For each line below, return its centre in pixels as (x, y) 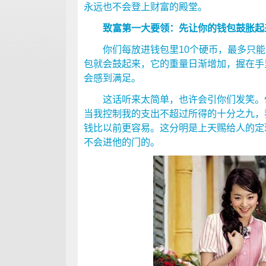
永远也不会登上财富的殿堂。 (145, 7)
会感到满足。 (112, 78)
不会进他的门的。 (122, 142)
